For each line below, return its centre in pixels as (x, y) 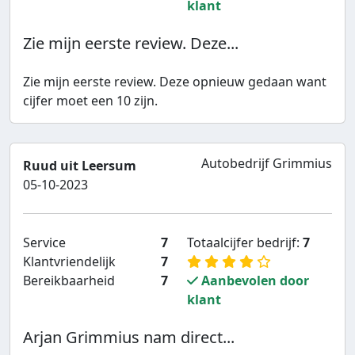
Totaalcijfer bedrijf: (245, 243)
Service (44, 243)
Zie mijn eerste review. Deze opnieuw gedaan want (175, 82)
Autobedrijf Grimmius (267, 164)
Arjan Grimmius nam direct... (129, 338)
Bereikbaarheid (69, 281)
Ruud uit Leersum (80, 166)
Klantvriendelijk (69, 262)
